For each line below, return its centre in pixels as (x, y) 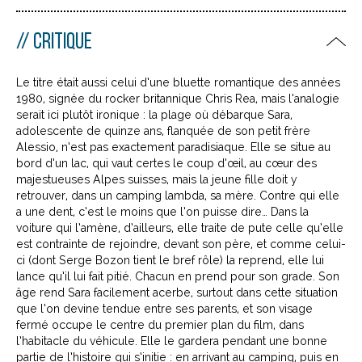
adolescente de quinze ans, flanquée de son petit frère (163, 130)
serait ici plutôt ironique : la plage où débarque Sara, (154, 114)
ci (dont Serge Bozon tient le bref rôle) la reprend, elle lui (170, 260)
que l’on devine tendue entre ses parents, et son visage (164, 308)
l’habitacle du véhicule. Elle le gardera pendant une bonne (172, 341)
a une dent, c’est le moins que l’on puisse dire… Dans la (162, 211)
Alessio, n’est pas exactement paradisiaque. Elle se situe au (173, 147)
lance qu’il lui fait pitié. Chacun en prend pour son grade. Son (178, 276)
